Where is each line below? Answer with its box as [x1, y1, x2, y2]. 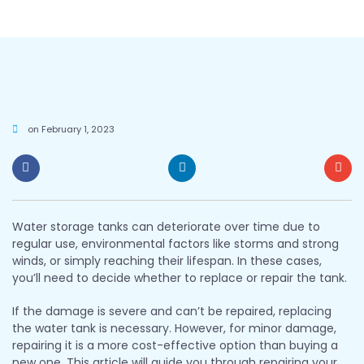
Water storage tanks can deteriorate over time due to [12, 218, 320, 235]
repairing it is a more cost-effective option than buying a [12, 336, 338, 353]
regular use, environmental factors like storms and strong [12, 235, 339, 252]
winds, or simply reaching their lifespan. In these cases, [12, 252, 322, 269]
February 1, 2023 [39, 123, 115, 136]
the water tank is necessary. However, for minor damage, [12, 319, 336, 336]
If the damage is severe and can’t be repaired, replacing [12, 302, 331, 319]
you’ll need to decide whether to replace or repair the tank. [12, 269, 347, 286]
